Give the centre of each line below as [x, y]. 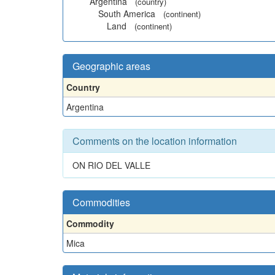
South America [127, 14]
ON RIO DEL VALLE [111, 165]
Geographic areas [111, 66]
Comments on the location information [155, 141]
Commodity [90, 223]
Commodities [101, 202]
